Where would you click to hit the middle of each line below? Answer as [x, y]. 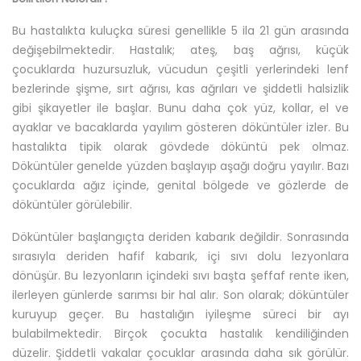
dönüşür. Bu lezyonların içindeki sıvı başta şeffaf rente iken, [180, 276]
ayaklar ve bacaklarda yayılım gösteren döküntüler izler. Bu [180, 128]
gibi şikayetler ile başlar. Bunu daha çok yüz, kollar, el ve [180, 108]
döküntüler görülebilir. [72, 205]
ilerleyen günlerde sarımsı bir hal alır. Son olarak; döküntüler [180, 295]
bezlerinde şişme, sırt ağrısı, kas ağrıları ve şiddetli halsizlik [180, 89]
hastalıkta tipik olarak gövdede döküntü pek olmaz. [180, 147]
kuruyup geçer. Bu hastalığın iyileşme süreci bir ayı [180, 315]
